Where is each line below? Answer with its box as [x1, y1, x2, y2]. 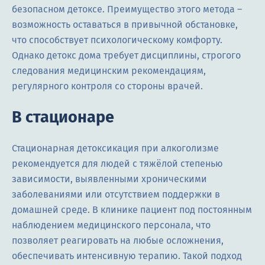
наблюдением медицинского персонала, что [12, 219, 211, 231]
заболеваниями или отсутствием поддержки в [12, 189, 220, 201]
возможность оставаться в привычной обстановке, [12, 19, 238, 31]
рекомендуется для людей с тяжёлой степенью [12, 158, 223, 170]
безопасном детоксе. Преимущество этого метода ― [12, 4, 242, 15]
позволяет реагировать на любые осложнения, [12, 235, 224, 247]
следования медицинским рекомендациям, [12, 65, 206, 77]
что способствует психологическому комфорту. [12, 34, 222, 46]
